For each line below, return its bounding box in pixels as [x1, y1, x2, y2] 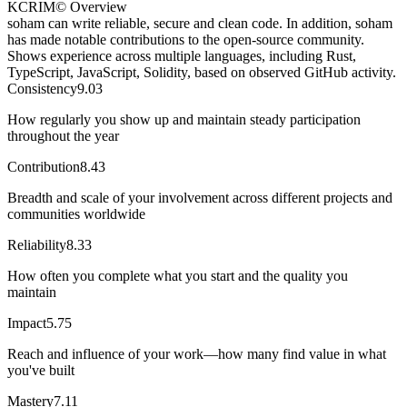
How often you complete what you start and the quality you [7, 267, 348, 283]
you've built [7, 362, 74, 378]
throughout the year [7, 127, 119, 144]
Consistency [7, 80, 77, 96]
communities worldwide [7, 205, 145, 222]
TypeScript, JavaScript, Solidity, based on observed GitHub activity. [7, 64, 396, 80]
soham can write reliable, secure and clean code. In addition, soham [7, 15, 392, 31]
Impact [7, 314, 46, 331]
